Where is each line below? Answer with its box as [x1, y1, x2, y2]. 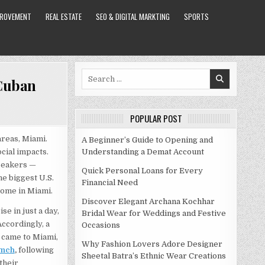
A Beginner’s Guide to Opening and [82, 135, 213, 144]
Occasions [82, 221, 120, 230]
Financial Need [82, 178, 138, 187]
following [16, 245, 54, 254]
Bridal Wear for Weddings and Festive [82, 209, 226, 218]
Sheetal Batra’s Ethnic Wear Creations [82, 251, 226, 260]
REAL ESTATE [45, 11, 82, 22]
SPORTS [183, 11, 209, 22]
